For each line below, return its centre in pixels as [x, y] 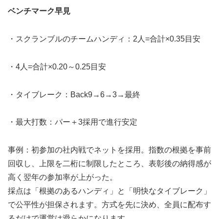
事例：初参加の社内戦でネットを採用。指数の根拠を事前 [109, 150]
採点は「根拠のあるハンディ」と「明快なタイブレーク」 [109, 191]
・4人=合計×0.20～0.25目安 [57, 66]
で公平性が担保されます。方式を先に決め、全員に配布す [109, 205]
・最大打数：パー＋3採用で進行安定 [73, 122]
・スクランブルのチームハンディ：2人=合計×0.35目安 [104, 39]
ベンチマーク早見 [39, 11]
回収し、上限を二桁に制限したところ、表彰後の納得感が [109, 164]
